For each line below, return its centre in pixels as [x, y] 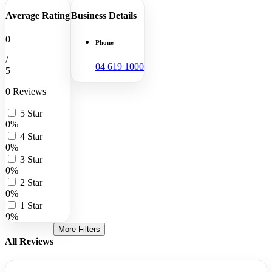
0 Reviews [26, 92]
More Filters [79, 229]
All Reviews [29, 241]
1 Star [31, 206]
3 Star [31, 160]
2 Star [31, 183]
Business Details [104, 16]
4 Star [31, 137]
